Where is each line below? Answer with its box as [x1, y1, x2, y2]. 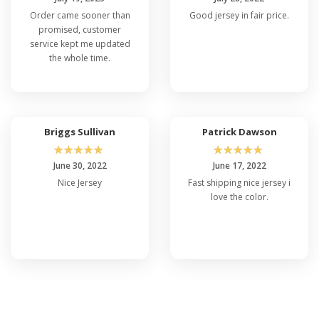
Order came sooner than [29, 9, 130, 21]
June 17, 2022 [212, 159, 266, 172]
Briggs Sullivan [44, 125, 115, 138]
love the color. [210, 190, 268, 203]
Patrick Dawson [202, 125, 277, 138]
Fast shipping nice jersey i [188, 176, 291, 189]
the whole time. [49, 51, 110, 64]
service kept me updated [29, 37, 130, 50]
